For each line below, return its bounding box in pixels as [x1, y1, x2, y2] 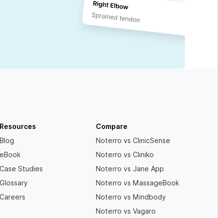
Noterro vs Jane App [96, 165, 164, 173]
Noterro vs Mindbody [96, 193, 166, 201]
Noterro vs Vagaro [96, 207, 156, 216]
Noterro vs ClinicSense [96, 137, 171, 145]
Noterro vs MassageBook [96, 179, 180, 187]
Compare [96, 123, 128, 131]
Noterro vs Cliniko [96, 151, 154, 159]
